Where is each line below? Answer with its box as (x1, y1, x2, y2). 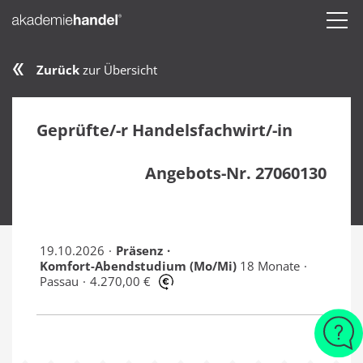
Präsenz (115, 241, 163, 258)
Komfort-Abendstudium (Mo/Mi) (39, 257, 237, 274)
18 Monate (239, 257, 300, 274)
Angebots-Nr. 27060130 (145, 162, 327, 185)
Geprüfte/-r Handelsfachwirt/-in (36, 119, 293, 142)
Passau (39, 272, 79, 289)
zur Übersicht (79, 61, 157, 78)
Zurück (36, 61, 79, 78)
